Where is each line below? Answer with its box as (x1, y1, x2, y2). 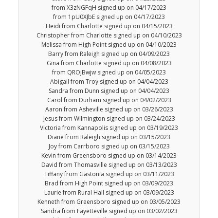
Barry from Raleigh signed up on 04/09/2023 (48, 50, 170, 58)
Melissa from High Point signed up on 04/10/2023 (41, 40, 177, 49)
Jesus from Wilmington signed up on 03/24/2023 (43, 114, 175, 123)
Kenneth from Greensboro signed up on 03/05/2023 (37, 198, 181, 206)
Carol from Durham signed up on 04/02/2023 (47, 96, 171, 105)
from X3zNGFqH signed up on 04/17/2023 (52, 3, 166, 12)
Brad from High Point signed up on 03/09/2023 (45, 179, 173, 188)
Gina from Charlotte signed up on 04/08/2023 (46, 59, 172, 68)
